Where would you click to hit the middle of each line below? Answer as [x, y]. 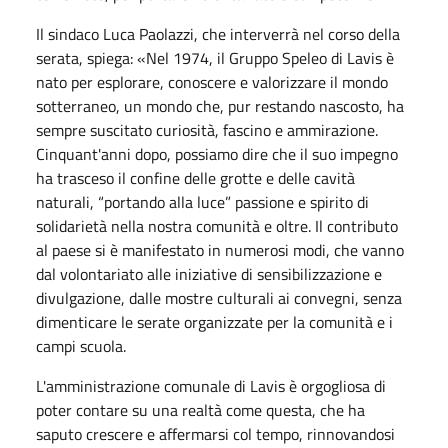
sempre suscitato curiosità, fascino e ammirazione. [207, 129]
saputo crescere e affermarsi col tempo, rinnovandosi [215, 433]
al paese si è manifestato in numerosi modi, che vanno [220, 249]
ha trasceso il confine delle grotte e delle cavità [195, 177]
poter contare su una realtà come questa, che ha [200, 409]
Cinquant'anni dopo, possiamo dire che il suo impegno [217, 153]
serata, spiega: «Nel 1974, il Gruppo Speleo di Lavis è [215, 57]
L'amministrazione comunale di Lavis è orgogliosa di [211, 385]
